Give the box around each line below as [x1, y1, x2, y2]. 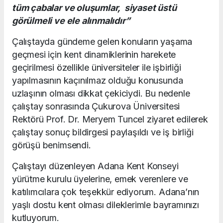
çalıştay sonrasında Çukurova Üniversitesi [12, 101, 180, 112]
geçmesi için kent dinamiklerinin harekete [12, 49, 176, 60]
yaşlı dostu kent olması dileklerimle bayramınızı [12, 200, 199, 211]
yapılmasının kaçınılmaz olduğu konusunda [12, 75, 183, 86]
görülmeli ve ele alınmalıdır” [12, 15, 130, 26]
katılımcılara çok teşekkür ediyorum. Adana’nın [12, 187, 200, 198]
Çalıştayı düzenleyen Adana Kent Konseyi [12, 161, 179, 172]
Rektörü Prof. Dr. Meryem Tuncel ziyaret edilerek [12, 114, 208, 125]
